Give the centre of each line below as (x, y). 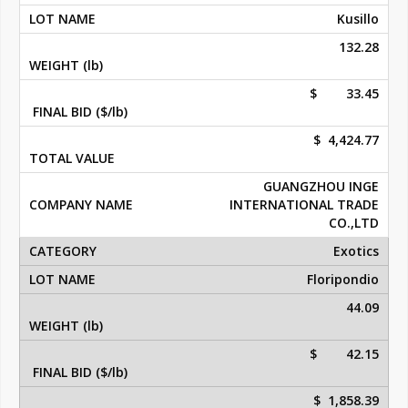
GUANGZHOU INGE (321, 187)
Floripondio (343, 280)
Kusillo (358, 19)
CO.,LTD (354, 223)
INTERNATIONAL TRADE (304, 205)
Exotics (356, 251)
